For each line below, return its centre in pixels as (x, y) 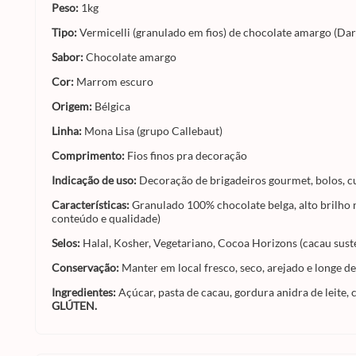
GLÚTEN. (74, 306)
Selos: (67, 243)
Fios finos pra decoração (187, 155)
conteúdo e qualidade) (106, 218)
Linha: (68, 131)
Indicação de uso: (95, 180)
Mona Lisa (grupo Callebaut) (153, 131)
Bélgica (112, 106)
